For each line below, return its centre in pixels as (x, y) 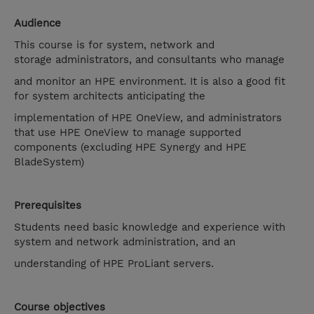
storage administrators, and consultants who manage (151, 60)
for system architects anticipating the (111, 96)
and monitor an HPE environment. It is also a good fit (150, 82)
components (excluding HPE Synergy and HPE (130, 148)
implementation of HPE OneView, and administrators (148, 118)
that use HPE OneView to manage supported (128, 133)
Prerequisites (48, 206)
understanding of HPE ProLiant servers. (114, 264)
